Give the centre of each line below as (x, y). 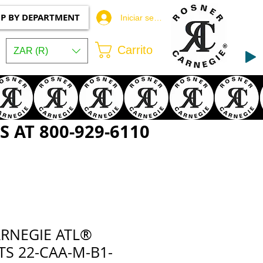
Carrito (135, 50)
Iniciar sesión (144, 17)
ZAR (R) (31, 50)
